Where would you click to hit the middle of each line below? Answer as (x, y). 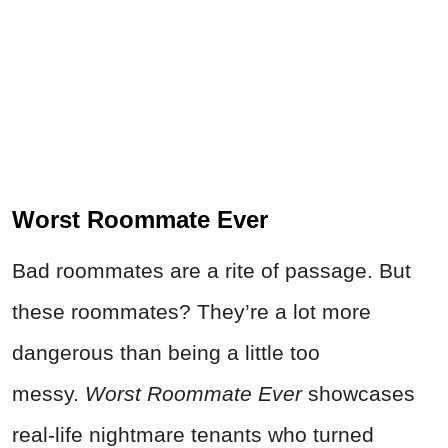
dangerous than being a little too (166, 353)
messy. (48, 394)
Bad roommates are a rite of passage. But (211, 271)
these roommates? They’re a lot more (191, 312)
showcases (358, 394)
